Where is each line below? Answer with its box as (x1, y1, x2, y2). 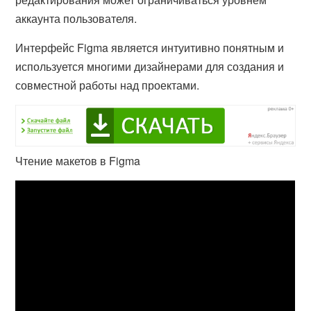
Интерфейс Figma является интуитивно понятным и (15, 40, 285, 56)
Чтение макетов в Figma (15, 153, 141, 169)
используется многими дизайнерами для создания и (15, 58, 285, 74)
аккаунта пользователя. (15, 10, 137, 26)
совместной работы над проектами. (15, 77, 200, 93)
